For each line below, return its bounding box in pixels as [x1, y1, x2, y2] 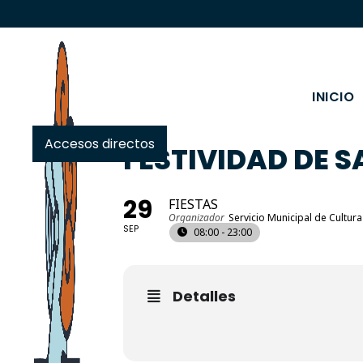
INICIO [312, 88, 355, 106]
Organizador [169, 211, 224, 224]
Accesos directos [45, 135, 156, 153]
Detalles [173, 286, 236, 306]
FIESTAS [169, 195, 218, 213]
